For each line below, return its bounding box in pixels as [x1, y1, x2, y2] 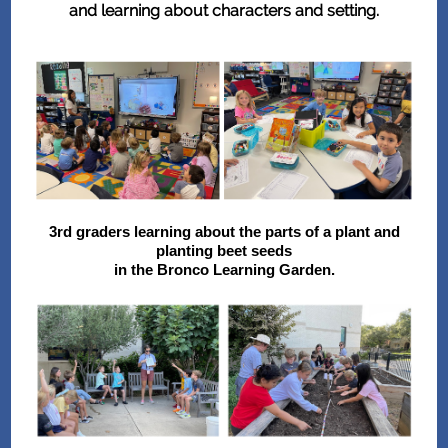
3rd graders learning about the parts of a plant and [48, 223, 400, 240]
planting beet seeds [156, 242, 292, 259]
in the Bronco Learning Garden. [113, 261, 335, 278]
